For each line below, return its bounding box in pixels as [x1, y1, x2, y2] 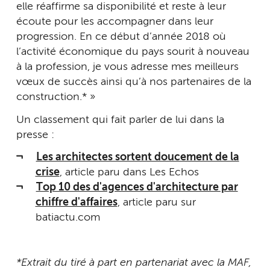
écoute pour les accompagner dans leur [16, 16, 213, 28]
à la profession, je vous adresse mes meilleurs [16, 61, 239, 73]
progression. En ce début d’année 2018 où [16, 31, 226, 43]
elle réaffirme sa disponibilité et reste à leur [16, 1, 226, 13]
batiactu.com [35, 212, 100, 224]
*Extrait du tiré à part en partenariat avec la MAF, [16, 257, 251, 269]
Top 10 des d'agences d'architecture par [36, 182, 238, 193]
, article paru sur [117, 197, 196, 209]
